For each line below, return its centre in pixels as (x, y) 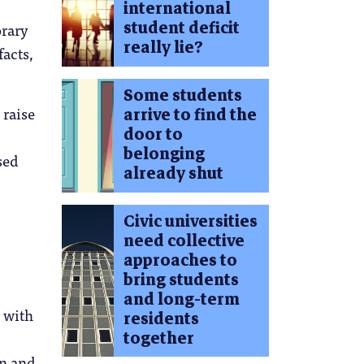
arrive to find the (190, 115)
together (158, 338)
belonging (164, 154)
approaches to (180, 260)
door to (153, 134)
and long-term (181, 299)
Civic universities (190, 221)
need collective (184, 240)
